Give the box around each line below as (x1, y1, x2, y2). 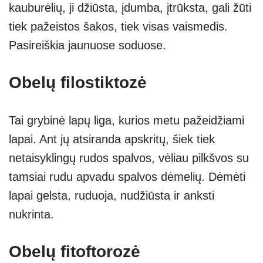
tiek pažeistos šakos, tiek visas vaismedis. (9, 19, 228, 33)
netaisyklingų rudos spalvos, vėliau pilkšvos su (9, 151, 249, 164)
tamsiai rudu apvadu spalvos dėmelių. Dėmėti (9, 170, 245, 183)
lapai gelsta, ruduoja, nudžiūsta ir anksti (9, 188, 214, 202)
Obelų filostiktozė (9, 73, 147, 92)
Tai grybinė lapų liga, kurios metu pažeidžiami (9, 113, 244, 127)
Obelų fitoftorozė (9, 242, 140, 261)
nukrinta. (9, 207, 54, 221)
